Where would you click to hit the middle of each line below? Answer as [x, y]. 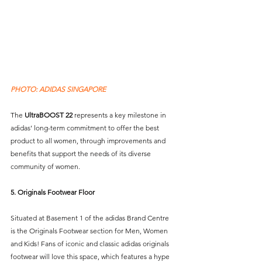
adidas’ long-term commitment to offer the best [86, 127]
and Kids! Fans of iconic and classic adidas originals [91, 243]
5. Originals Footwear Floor [53, 192]
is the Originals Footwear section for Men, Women [90, 230]
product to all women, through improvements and [89, 140]
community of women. [48, 166]
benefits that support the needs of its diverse [82, 153]
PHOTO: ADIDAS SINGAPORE [58, 89]
